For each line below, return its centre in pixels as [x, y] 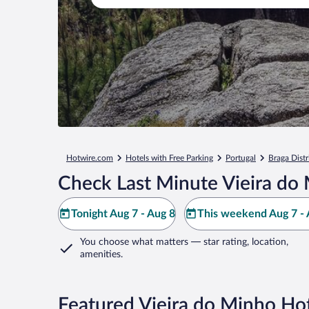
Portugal [241, 158]
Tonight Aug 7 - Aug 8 [123, 214]
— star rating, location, [238, 242]
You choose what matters [134, 242]
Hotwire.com [90, 158]
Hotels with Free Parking [169, 158]
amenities [100, 255]
